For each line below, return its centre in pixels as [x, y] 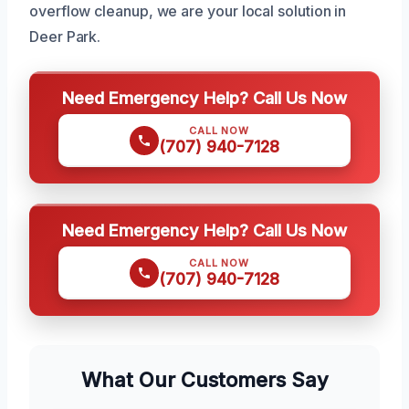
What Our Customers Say [204, 380]
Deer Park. [65, 37]
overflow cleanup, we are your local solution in [188, 11]
